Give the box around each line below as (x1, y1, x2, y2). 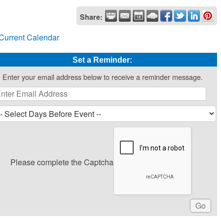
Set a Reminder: (73, 56, 133, 64)
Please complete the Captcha (10, 156, 114, 168)
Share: (80, 12, 103, 22)
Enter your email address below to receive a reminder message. (2, 72, 203, 82)
